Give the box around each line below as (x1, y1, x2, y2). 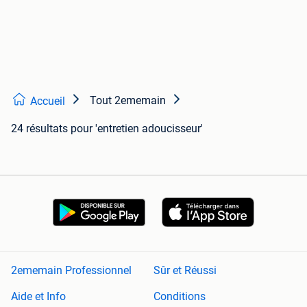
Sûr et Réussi (153, 264, 217, 278)
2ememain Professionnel (11, 264, 132, 278)
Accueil (30, 94, 65, 108)
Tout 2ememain (90, 93, 166, 107)
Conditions (153, 290, 206, 304)
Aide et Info (11, 290, 66, 304)
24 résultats (11, 121, 68, 135)
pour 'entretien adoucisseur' (71, 121, 203, 135)
